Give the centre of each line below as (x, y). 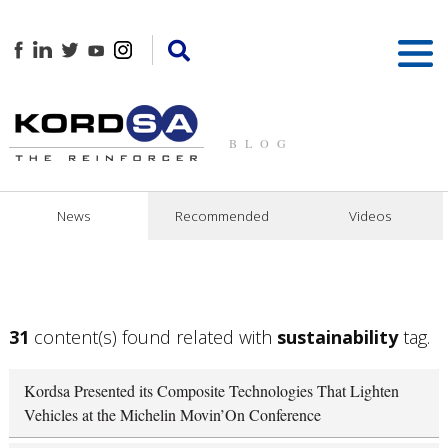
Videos (369, 215)
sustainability (337, 336)
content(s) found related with (152, 336)
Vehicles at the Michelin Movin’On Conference (172, 414)
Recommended (221, 215)
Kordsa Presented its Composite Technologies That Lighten (211, 390)
